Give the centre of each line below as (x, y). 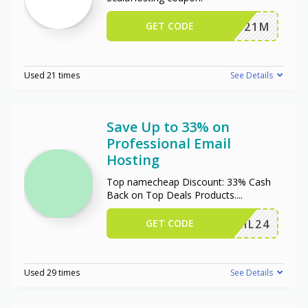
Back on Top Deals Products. (172, 195)
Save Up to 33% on (168, 126)
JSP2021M (240, 26)
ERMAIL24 (240, 224)
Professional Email (169, 143)
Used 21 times (52, 75)
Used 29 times (52, 272)
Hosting (133, 159)
